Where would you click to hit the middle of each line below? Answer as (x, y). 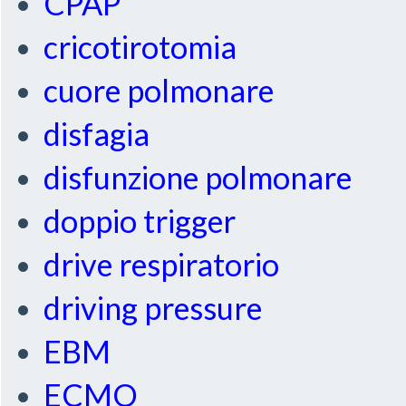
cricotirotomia (140, 47)
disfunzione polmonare (198, 178)
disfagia (97, 134)
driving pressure (153, 308)
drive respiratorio (162, 265)
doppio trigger (140, 221)
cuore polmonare (159, 91)
